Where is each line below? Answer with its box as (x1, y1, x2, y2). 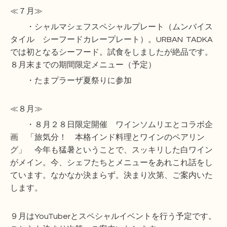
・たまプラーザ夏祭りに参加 (10, 77, 132, 85)
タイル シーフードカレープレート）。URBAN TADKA (10, 35, 213, 44)
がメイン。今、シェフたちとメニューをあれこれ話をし (10, 159, 213, 167)
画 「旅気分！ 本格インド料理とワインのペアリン (10, 133, 205, 142)
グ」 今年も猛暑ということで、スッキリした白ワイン (10, 146, 213, 155)
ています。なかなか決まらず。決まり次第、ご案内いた (10, 171, 213, 180)
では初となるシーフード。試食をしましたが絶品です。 (10, 48, 213, 57)
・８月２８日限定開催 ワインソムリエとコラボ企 (10, 121, 213, 129)
